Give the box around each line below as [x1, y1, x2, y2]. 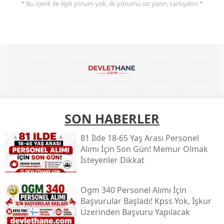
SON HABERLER [64, 109, 159, 127]
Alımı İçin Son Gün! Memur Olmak [80, 143, 208, 154]
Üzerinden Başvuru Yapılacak [80, 206, 190, 217]
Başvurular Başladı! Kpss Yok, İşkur [80, 195, 211, 206]
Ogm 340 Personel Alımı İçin [80, 184, 186, 195]
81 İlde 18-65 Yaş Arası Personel [80, 132, 199, 143]
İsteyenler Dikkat [80, 154, 144, 165]
